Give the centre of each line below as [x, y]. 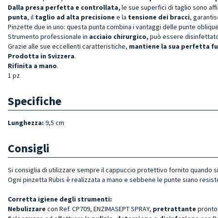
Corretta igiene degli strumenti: [60, 199]
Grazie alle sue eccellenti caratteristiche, [68, 46]
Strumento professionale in [48, 36]
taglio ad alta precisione [74, 17]
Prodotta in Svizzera [41, 56]
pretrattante [175, 209]
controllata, [101, 7]
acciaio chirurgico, [119, 36]
